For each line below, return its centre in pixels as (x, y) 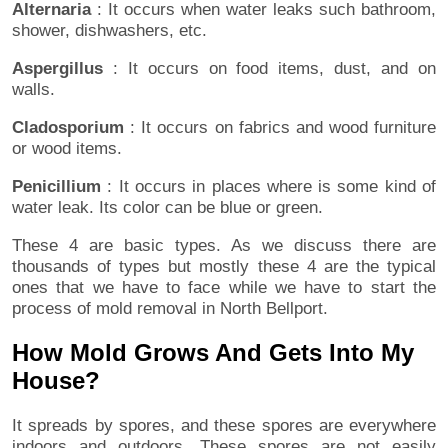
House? (56, 380)
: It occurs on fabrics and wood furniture (280, 128)
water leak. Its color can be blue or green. (167, 208)
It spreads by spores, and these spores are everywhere (224, 425)
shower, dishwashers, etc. (109, 31)
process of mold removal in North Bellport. (170, 309)
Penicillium (56, 187)
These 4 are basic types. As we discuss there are (224, 246)
